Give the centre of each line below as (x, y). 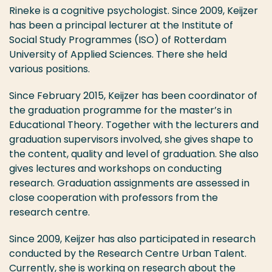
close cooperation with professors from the (114, 198)
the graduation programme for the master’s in (121, 110)
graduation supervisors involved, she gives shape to (131, 140)
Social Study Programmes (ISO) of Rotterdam (118, 40)
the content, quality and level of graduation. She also (134, 154)
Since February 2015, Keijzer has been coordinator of (133, 96)
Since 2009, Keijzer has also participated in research (132, 239)
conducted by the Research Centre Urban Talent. (128, 254)
